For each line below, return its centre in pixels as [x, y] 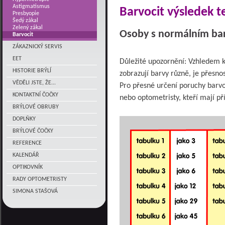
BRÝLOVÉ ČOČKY [33, 131]
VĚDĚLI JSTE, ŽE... [34, 83]
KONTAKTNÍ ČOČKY [35, 95]
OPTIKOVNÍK [28, 167]
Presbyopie [26, 14]
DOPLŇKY [24, 119]
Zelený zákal [28, 28]
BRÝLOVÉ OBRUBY [36, 107]
